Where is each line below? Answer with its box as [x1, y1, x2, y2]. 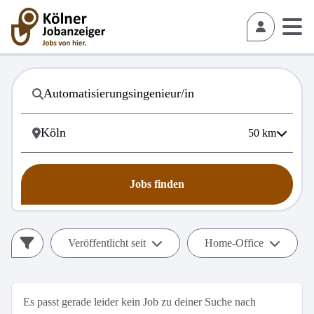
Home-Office [205, 237, 264, 249]
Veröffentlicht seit [68, 237, 146, 249]
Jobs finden [130, 178, 184, 190]
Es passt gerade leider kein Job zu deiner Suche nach [23, 296, 256, 308]
